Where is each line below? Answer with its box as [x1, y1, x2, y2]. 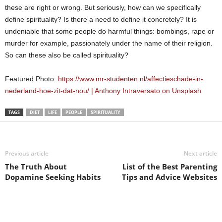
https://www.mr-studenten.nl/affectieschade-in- [58, 75, 203, 83]
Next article [184, 149, 217, 158]
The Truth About [5, 162, 67, 172]
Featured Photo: [5, 75, 58, 83]
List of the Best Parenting [122, 162, 217, 172]
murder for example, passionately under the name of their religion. [5, 39, 213, 48]
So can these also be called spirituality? [5, 51, 128, 59]
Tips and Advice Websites [122, 172, 217, 182]
